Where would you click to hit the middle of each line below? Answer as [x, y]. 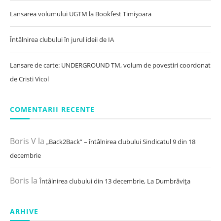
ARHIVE [24, 211]
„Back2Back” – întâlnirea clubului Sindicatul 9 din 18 [121, 141]
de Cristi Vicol [29, 79]
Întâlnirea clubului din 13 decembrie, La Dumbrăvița [115, 181]
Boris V [23, 141]
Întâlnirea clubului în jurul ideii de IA [62, 39]
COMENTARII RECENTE [52, 109]
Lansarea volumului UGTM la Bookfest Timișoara [81, 14]
